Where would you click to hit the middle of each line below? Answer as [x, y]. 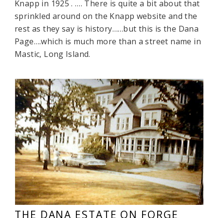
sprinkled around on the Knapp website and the [106, 16]
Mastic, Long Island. [53, 54]
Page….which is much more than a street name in [108, 41]
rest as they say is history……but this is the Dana [107, 28]
